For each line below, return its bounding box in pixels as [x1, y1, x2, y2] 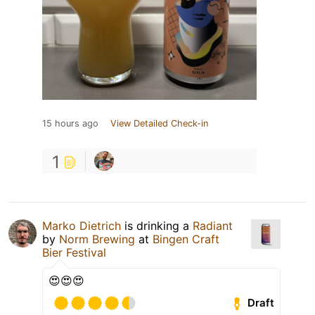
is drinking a [121, 218, 193, 233]
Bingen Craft [153, 231, 219, 246]
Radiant [193, 218, 233, 233]
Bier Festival [42, 245, 106, 259]
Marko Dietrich [42, 218, 121, 233]
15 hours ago [42, 117, 98, 129]
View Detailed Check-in [110, 117, 208, 129]
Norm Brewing [59, 231, 135, 246]
